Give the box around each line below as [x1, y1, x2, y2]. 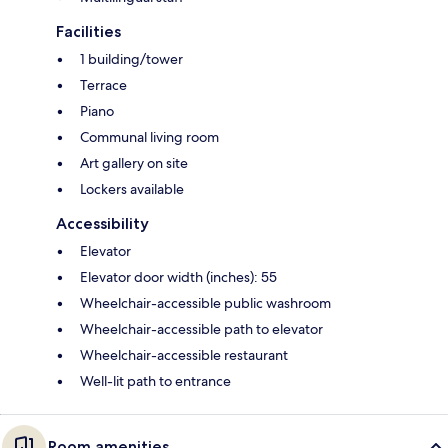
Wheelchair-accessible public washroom [80, 294, 331, 313]
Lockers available [80, 180, 184, 199]
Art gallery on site [80, 154, 188, 173]
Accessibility [56, 214, 149, 234]
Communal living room [80, 128, 219, 147]
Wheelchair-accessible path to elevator [80, 320, 323, 339]
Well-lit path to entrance [80, 372, 231, 391]
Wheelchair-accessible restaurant [80, 346, 288, 365]
